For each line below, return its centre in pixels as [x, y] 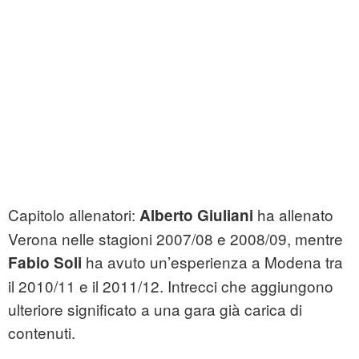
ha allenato [293, 215]
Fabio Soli [45, 263]
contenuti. [42, 333]
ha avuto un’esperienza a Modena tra [212, 262]
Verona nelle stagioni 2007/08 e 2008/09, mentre [175, 239]
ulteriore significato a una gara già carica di [155, 309]
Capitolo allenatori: [74, 215]
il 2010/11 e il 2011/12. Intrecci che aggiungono [171, 286]
